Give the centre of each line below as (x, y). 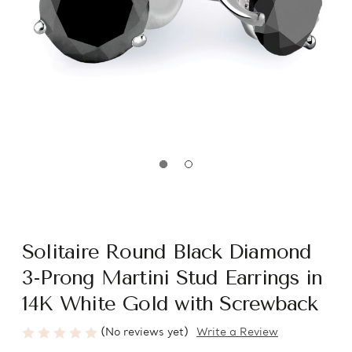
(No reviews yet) (145, 333)
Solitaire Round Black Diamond (167, 252)
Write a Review (237, 333)
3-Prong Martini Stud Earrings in (172, 278)
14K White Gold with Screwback (170, 304)
